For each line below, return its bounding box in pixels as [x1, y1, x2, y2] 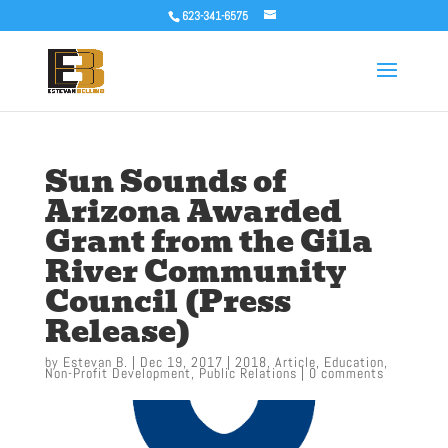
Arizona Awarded [44, 187, 342, 236]
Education [323, 353, 384, 371]
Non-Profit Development [44, 364, 191, 382]
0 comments [308, 364, 384, 382]
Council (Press [44, 277, 291, 326]
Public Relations [198, 364, 297, 382]
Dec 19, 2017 [139, 353, 223, 371]
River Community [44, 247, 347, 296]
